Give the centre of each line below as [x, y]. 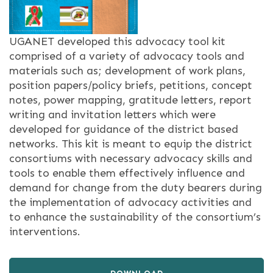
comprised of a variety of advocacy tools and [127, 56]
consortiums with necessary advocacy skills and [131, 158]
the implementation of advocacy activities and [130, 202]
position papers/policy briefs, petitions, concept [131, 85]
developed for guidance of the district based [124, 129]
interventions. [45, 232]
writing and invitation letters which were [112, 115]
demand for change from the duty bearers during [136, 188]
